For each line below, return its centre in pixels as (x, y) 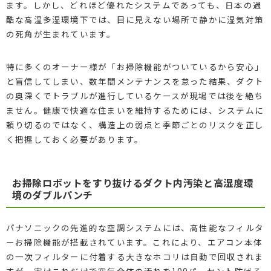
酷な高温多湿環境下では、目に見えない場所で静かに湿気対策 (135, 19)
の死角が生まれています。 (61, 34)
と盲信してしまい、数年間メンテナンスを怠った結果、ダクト (135, 81)
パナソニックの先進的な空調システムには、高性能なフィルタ (135, 227)
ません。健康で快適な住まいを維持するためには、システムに (135, 110)
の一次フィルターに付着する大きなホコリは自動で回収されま (135, 256)
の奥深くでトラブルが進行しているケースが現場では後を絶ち (134, 95)
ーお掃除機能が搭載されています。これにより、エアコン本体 (134, 242)
